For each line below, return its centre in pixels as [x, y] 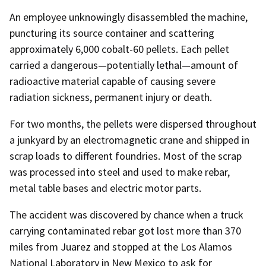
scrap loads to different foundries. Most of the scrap [126, 156]
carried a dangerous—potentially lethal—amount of [124, 65]
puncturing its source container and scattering [112, 33]
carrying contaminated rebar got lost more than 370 [125, 230]
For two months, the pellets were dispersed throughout [133, 123]
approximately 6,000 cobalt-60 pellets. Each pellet [119, 49]
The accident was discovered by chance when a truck [126, 214]
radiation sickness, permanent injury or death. [111, 97]
